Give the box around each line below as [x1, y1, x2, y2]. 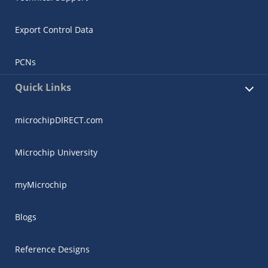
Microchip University [15, 146, 98, 158]
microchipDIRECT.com [15, 114, 103, 126]
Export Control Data [15, 23, 93, 35]
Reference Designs [15, 243, 90, 255]
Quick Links [15, 80, 71, 94]
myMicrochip [15, 178, 67, 190]
